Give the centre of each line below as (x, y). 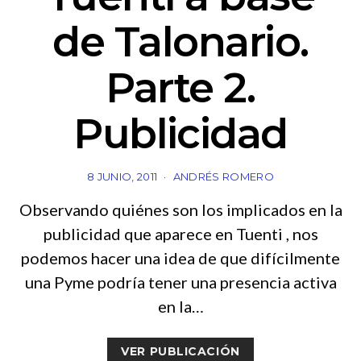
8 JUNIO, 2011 (122, 176)
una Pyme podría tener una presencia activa (180, 282)
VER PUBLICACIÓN (180, 352)
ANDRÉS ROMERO (223, 176)
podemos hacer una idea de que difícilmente (180, 258)
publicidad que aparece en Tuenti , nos (180, 234)
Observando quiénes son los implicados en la (180, 210)
